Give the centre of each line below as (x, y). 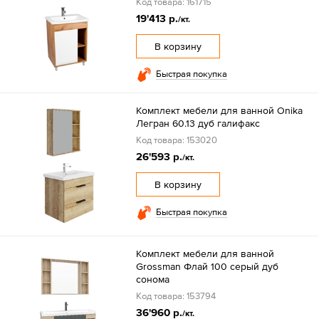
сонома (152, 279)
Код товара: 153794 (176, 296)
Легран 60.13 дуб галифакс (198, 123)
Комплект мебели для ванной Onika (219, 110)
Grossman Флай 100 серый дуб (207, 266)
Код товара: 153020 (176, 140)
